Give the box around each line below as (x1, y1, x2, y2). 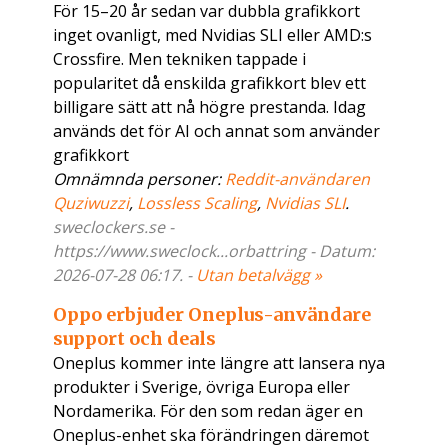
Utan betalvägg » (196, 264, 323, 287)
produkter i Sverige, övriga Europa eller (53, 376, 351, 399)
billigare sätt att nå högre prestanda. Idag (53, 96, 367, 119)
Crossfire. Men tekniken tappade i (53, 48, 307, 71)
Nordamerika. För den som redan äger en (53, 400, 364, 423)
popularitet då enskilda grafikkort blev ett (53, 72, 367, 95)
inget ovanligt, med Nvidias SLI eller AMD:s (53, 24, 373, 47)
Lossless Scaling (137, 192, 258, 215)
